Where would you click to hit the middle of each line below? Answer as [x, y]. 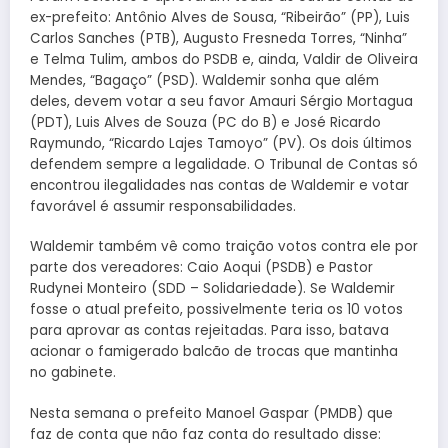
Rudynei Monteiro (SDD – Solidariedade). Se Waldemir [212, 289]
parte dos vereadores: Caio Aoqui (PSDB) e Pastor [201, 268]
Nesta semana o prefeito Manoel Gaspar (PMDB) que [211, 413]
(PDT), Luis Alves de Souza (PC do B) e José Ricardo [205, 123]
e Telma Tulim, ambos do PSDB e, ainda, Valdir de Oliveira [224, 60]
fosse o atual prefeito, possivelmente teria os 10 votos [216, 310]
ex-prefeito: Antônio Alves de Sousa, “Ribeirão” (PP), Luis [220, 18]
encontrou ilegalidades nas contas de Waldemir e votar [219, 186]
